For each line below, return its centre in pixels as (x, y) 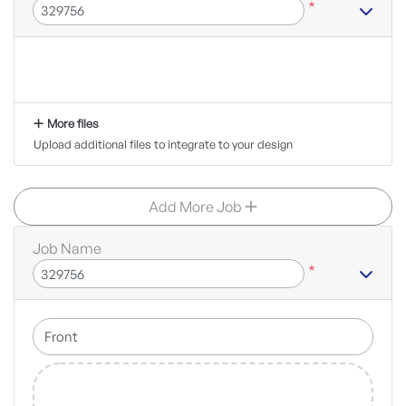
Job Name (67, 248)
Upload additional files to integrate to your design (163, 144)
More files (73, 123)
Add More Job (197, 206)
